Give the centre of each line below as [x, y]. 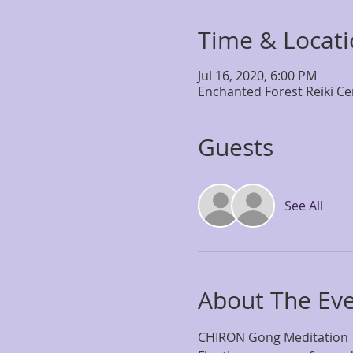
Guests [235, 147]
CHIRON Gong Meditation [273, 337]
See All [303, 206]
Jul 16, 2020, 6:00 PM [257, 76]
